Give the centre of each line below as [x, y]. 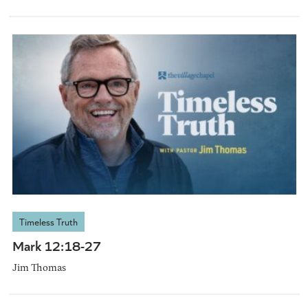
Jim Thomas [39, 267]
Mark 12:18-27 [56, 245]
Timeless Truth [48, 221]
